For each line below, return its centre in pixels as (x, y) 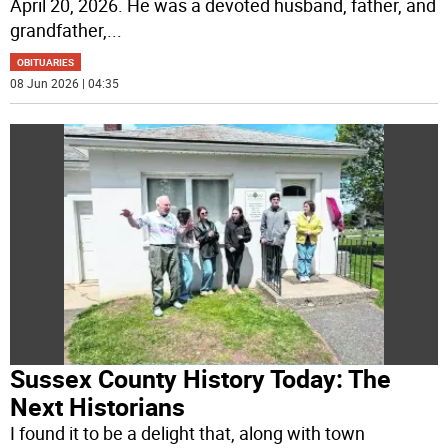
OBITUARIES (46, 62)
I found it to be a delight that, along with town (188, 432)
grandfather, (59, 30)
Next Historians (98, 406)
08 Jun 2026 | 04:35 (65, 83)
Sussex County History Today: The (201, 378)
